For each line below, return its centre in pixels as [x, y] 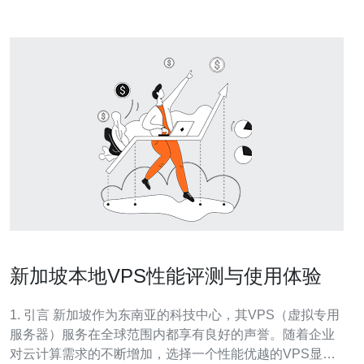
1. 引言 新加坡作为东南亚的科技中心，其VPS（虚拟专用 [31, 315]
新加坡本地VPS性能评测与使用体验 [166, 276]
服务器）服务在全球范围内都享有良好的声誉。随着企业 [172, 334]
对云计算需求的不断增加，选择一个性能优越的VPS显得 [173, 354]
